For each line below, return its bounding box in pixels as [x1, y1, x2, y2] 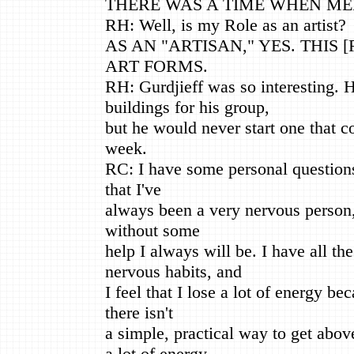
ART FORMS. [105, 55, 208, 76]
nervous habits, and [105, 261, 242, 281]
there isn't [105, 302, 173, 322]
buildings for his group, [105, 96, 269, 117]
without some [105, 220, 200, 240]
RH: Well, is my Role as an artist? [105, 14, 346, 35]
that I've [105, 179, 161, 199]
